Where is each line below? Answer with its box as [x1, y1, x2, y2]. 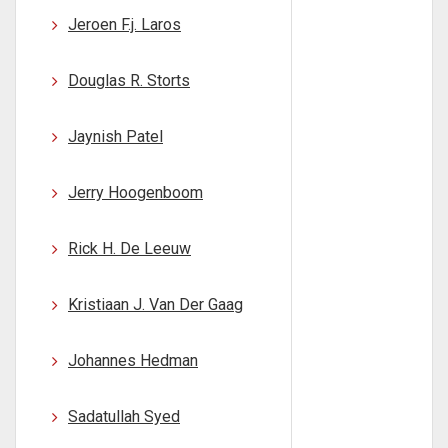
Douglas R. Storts [68, 71, 190, 90]
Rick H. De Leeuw [68, 239, 191, 258]
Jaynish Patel [68, 127, 163, 146]
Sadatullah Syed [68, 407, 180, 426]
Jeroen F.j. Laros [68, 15, 181, 34]
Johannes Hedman [68, 351, 198, 370]
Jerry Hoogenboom [68, 183, 203, 202]
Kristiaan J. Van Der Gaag [68, 295, 243, 314]
